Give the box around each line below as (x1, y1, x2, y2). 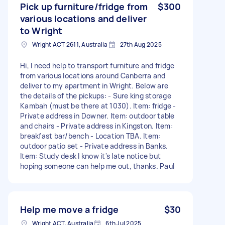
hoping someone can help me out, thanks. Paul (20, 161, 174, 171)
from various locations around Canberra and (20, 70, 166, 80)
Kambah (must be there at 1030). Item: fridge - (20, 100, 176, 110)
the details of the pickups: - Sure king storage (20, 90, 171, 100)
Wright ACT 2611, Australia (32, 40, 108, 49)
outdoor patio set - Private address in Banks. (20, 141, 168, 151)
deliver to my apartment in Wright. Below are (20, 80, 168, 90)
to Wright (20, 24, 63, 37)
